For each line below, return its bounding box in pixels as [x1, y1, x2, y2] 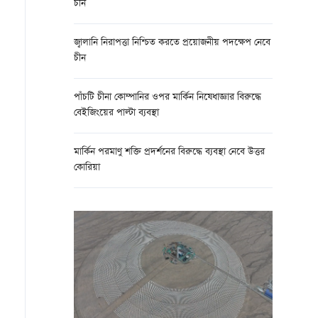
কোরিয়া [74, 160, 100, 175]
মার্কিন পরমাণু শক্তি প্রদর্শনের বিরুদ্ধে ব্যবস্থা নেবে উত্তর [74, 145, 265, 160]
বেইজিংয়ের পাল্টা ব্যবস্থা [74, 106, 159, 121]
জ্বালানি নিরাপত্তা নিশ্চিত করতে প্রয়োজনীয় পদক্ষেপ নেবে [74, 35, 270, 50]
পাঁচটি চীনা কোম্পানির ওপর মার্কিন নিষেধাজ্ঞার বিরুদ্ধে [74, 90, 261, 105]
